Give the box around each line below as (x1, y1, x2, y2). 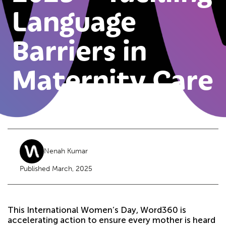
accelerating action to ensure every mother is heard (8, 214, 215, 225)
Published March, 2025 (20, 164, 92, 173)
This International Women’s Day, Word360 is (8, 204, 186, 215)
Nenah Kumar (44, 147, 88, 156)
